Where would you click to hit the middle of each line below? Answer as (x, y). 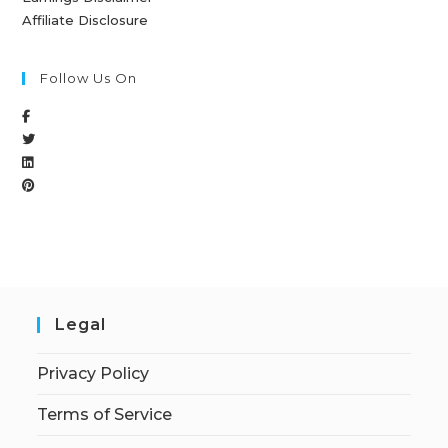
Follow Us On (89, 78)
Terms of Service (105, 415)
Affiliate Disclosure (85, 20)
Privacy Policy (93, 374)
